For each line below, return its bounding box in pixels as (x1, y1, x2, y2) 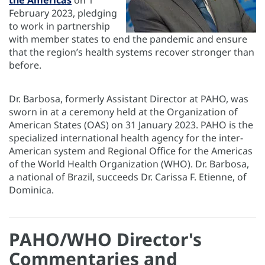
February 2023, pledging (9, 7, 117, 20)
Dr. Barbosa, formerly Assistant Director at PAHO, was (9, 92, 248, 106)
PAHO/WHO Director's (9, 227, 202, 252)
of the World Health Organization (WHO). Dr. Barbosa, (9, 157, 249, 171)
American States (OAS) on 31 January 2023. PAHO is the (9, 118, 253, 132)
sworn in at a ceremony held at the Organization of (9, 105, 238, 119)
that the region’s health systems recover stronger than (9, 46, 254, 59)
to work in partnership (9, 20, 110, 33)
